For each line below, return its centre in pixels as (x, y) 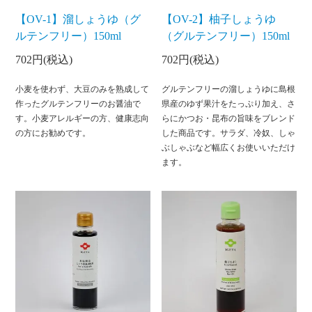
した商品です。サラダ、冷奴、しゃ (229, 133)
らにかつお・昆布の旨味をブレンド (229, 118)
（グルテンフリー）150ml (226, 36)
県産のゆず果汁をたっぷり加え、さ (229, 103)
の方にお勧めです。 (53, 133)
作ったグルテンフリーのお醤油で (78, 103)
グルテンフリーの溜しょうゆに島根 (229, 89)
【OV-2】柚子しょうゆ (219, 19)
